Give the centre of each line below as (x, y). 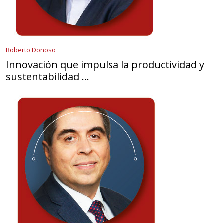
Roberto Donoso (31, 50)
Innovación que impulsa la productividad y (105, 65)
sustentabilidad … (48, 77)
